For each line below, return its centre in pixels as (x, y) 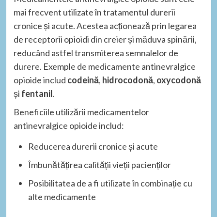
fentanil (37, 94)
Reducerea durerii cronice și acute (93, 147)
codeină (83, 80)
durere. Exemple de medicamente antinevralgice (104, 67)
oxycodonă (178, 80)
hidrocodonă (127, 80)
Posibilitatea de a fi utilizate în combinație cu (110, 183)
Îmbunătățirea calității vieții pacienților (99, 165)
